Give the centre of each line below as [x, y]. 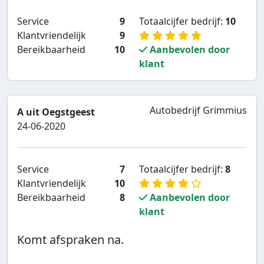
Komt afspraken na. [70, 240]
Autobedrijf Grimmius [198, 110]
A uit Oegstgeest [56, 112]
